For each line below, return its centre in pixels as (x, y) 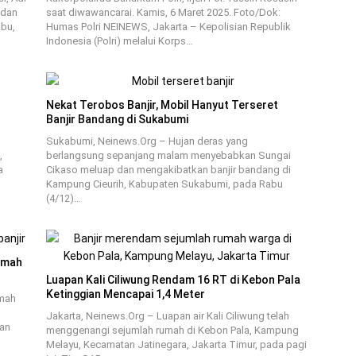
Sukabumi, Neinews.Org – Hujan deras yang (147, 141)
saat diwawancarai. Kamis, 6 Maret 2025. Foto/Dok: (163, 12)
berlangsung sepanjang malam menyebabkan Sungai (168, 155)
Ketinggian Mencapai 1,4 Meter (125, 294)
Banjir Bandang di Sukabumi (117, 119)
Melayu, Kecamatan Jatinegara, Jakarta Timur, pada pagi (176, 344)
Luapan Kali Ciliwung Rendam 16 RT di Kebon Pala (173, 280)
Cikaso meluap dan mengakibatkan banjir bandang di (168, 170)
